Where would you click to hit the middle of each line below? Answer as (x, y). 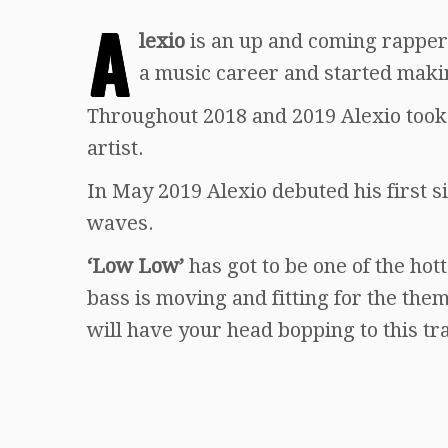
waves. (120, 222)
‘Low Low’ (135, 265)
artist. (115, 147)
